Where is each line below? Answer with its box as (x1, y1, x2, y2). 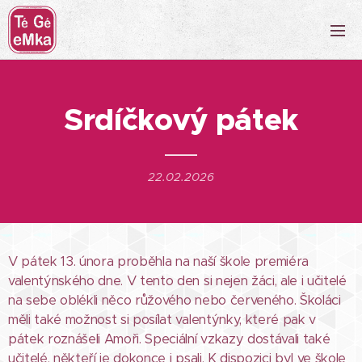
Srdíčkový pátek (63, 101, 299, 139)
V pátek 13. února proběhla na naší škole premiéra (8, 253, 309, 270)
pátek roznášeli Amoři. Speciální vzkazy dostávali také (8, 330, 330, 347)
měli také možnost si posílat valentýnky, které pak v (8, 311, 316, 328)
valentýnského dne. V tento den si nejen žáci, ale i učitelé (8, 272, 347, 289)
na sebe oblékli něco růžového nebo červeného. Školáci (8, 292, 341, 309)
